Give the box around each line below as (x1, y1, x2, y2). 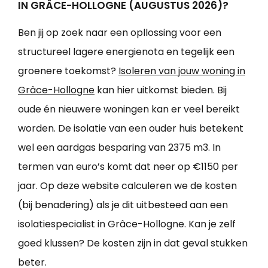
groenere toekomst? (18, 64, 118, 78)
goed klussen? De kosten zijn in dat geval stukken (18, 236, 248, 251)
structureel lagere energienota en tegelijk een (18, 45, 234, 59)
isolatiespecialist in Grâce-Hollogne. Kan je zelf (18, 217, 236, 232)
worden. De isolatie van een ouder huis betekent (18, 121, 243, 136)
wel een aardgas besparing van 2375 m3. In (18, 141, 221, 155)
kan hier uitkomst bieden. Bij (95, 83, 227, 98)
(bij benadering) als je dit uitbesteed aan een (18, 198, 228, 212)
